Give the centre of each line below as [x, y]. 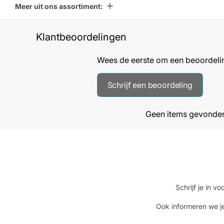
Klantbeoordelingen [81, 37]
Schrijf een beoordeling [150, 85]
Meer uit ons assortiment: [59, 6]
